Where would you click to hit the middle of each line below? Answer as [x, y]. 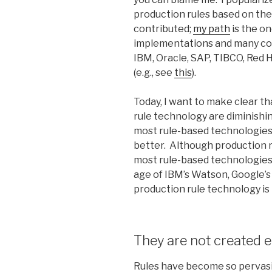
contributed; [163, 29]
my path [212, 29]
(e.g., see [154, 72]
